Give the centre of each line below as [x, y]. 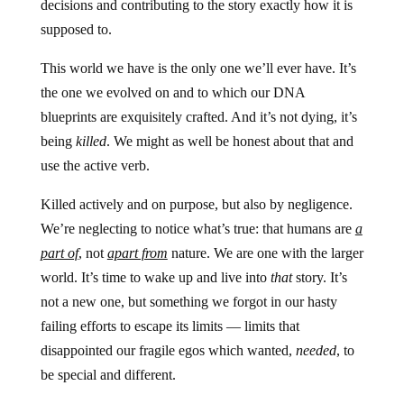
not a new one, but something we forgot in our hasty [188, 302]
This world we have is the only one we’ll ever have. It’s [198, 69]
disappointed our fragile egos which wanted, [168, 351]
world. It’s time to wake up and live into [155, 278]
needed [316, 351]
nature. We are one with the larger [265, 253]
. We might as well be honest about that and [230, 142]
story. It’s [319, 278]
